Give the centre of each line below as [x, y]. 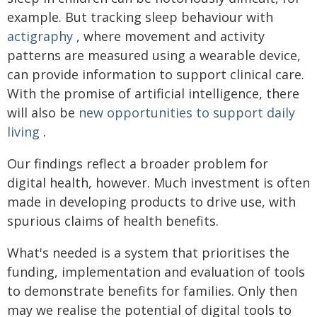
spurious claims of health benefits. [113, 220]
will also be [43, 112]
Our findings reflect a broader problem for [138, 163]
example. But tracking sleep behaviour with [140, 17]
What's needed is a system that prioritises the [148, 252]
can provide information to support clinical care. [156, 74]
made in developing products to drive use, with [151, 201]
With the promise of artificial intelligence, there [153, 93]
